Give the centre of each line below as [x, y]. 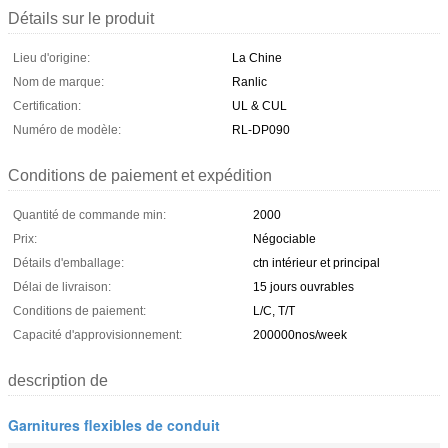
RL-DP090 [261, 129]
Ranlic [249, 81]
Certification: [47, 105]
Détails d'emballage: [68, 262]
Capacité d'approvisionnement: [97, 334]
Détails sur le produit [81, 18]
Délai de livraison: [62, 286]
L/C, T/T [274, 310]
